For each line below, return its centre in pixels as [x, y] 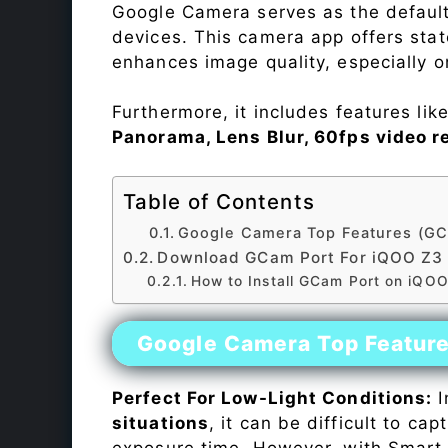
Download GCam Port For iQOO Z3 [300, 257]
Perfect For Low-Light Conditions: [272, 397]
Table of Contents [219, 201]
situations [160, 422]
